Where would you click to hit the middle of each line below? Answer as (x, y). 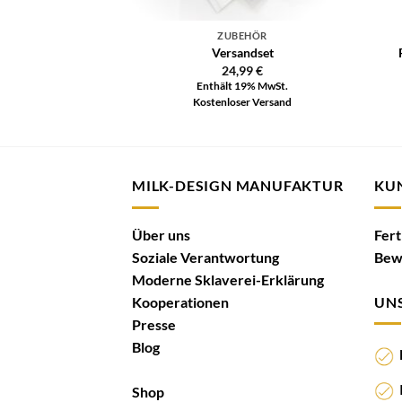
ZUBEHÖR (243, 35)
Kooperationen (180, 301)
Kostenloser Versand (243, 102)
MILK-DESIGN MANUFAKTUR (238, 186)
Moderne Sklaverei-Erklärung (228, 279)
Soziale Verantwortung (205, 257)
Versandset (242, 53)
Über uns (161, 234)
